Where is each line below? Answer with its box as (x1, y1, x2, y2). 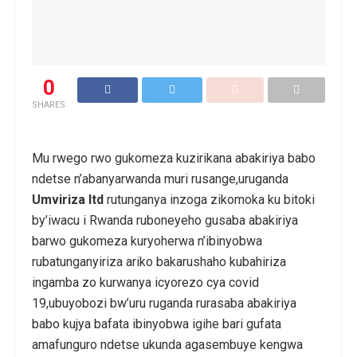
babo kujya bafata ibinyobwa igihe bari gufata (32, 316, 281, 332)
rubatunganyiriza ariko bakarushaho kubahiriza (32, 254, 286, 270)
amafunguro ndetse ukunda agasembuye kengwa (32, 337, 303, 353)
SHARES (32, 100, 65, 111)
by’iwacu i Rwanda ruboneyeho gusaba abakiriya (32, 213, 298, 229)
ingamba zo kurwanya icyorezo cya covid (32, 275, 259, 291)
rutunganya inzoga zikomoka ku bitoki (104, 192, 315, 208)
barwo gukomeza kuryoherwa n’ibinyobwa (32, 233, 262, 249)
